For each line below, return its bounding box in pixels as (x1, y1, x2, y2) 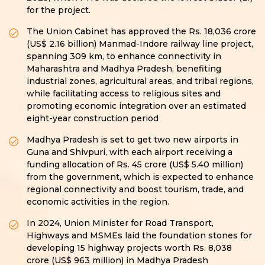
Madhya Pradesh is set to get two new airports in (27, 134, 238, 146)
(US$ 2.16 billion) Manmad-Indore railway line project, (27, 38, 253, 50)
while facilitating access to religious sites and (27, 88, 221, 99)
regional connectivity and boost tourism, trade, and (27, 184, 244, 195)
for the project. (27, 5, 91, 16)
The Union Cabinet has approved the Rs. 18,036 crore (27, 26, 256, 37)
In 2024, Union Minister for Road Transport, (27, 218, 214, 229)
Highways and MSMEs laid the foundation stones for (27, 230, 252, 241)
